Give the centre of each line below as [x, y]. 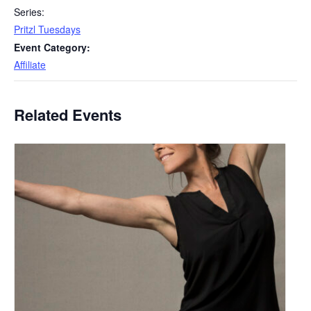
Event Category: [52, 47]
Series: [29, 12]
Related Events [68, 115]
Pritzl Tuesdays [47, 29]
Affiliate [30, 65]
